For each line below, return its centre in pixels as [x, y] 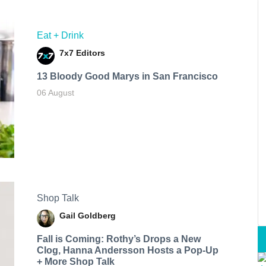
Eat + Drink [60, 36]
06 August [55, 93]
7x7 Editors [82, 53]
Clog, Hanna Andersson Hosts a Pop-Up [127, 250]
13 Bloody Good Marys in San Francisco [127, 77]
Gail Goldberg [87, 215]
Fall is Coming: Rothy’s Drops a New [118, 239]
